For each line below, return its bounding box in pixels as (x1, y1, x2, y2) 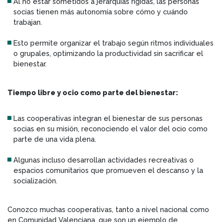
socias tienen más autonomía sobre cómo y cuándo (13, 7, 188, 16)
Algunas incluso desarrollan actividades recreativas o (13, 155, 194, 164)
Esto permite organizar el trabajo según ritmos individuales (13, 38, 214, 47)
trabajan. (13, 17, 42, 26)
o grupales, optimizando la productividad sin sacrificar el (13, 49, 203, 57)
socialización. (13, 176, 57, 185)
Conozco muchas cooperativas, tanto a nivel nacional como (7, 205, 209, 214)
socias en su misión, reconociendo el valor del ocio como (13, 124, 208, 133)
